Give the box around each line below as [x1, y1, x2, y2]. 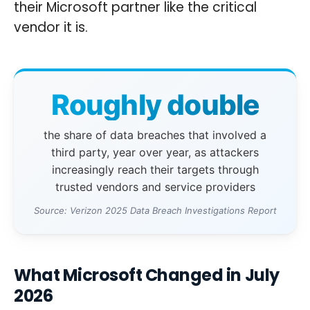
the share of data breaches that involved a [44, 128, 266, 143]
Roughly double [51, 88, 259, 122]
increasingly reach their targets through [51, 163, 259, 177]
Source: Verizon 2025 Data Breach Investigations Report [33, 204, 277, 216]
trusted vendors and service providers [55, 180, 255, 194]
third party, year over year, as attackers [51, 145, 259, 160]
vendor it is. [14, 18, 88, 37]
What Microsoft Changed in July [14, 263, 280, 286]
